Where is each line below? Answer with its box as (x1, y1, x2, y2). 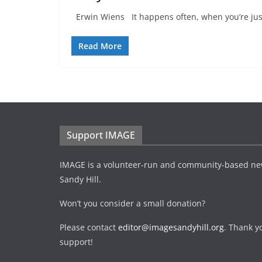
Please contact (60, 222, 118, 233)
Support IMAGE (67, 129, 135, 142)
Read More (78, 40, 122, 51)
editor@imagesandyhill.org (118, 222, 224, 233)
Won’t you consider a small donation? (60, 198, 205, 209)
